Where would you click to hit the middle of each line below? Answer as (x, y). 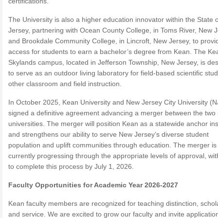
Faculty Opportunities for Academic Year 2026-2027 (93, 185)
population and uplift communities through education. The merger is (112, 145)
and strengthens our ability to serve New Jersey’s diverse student (109, 134)
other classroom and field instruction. (65, 84)
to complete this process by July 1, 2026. (71, 166)
